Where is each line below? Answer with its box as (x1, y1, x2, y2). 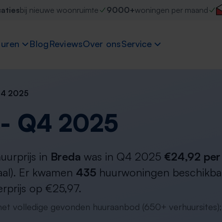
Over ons (83, 38, 121, 50)
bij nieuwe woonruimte (19, 5, 99, 15)
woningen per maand (134, 5, 208, 15)
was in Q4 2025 (81, 150, 164, 163)
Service (121, 38, 152, 50)
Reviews (49, 38, 83, 50)
